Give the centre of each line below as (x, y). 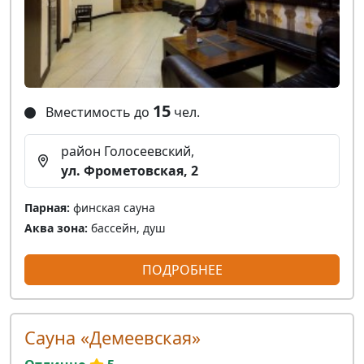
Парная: (47, 208)
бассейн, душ (127, 228)
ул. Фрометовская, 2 (130, 171)
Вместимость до (97, 113)
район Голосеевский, (128, 152)
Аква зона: (56, 228)
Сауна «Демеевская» (113, 338)
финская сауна (113, 208)
